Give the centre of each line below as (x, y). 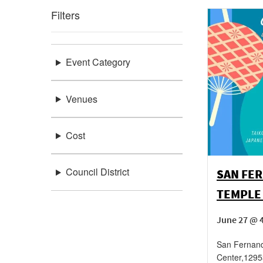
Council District (97, 172)
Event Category (98, 62)
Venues (81, 99)
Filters (65, 15)
